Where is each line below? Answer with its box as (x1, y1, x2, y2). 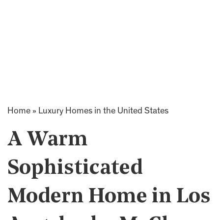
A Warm (7, 130, 88, 151)
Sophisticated (7, 158, 143, 179)
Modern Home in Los (7, 187, 211, 208)
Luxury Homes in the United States (38, 107, 168, 116)
